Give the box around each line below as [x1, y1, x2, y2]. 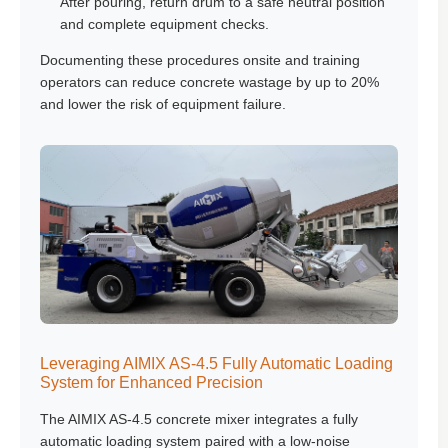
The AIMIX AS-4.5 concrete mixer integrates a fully [40, 411, 358, 427]
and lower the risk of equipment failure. [40, 96, 286, 112]
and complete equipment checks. [60, 16, 269, 32]
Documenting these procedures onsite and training [40, 52, 360, 68]
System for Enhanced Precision [40, 373, 263, 391]
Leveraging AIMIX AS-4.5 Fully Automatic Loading [40, 354, 393, 372]
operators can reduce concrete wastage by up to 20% [40, 74, 379, 90]
